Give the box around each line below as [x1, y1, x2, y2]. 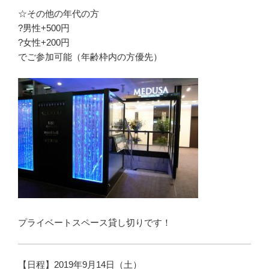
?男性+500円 [18, 23, 70, 33]
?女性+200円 [18, 37, 70, 47]
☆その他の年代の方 [18, 8, 99, 19]
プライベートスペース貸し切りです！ [18, 217, 171, 228]
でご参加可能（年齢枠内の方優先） [18, 52, 162, 62]
